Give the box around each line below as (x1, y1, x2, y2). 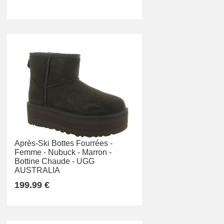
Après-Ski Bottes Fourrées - (14, 139, 112, 148)
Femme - (14, 148, 46, 157)
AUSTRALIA (14, 166, 60, 175)
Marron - (82, 148, 111, 157)
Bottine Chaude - (14, 157, 74, 166)
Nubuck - (48, 148, 80, 157)
